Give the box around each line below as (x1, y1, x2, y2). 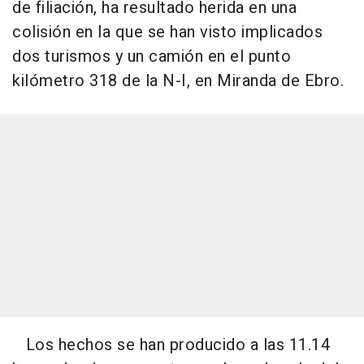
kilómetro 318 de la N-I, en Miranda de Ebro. (12, 68, 344, 93)
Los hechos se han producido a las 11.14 (12, 332, 330, 357)
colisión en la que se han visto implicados (12, 19, 323, 44)
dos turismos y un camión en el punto (12, 44, 291, 68)
